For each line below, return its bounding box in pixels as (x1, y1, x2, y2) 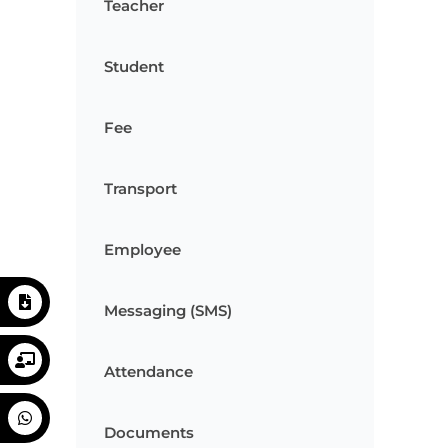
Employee (104, 240, 181, 260)
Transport (104, 179, 177, 199)
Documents (104, 423, 194, 443)
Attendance (104, 362, 193, 382)
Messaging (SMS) (104, 301, 232, 321)
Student (104, 57, 164, 77)
